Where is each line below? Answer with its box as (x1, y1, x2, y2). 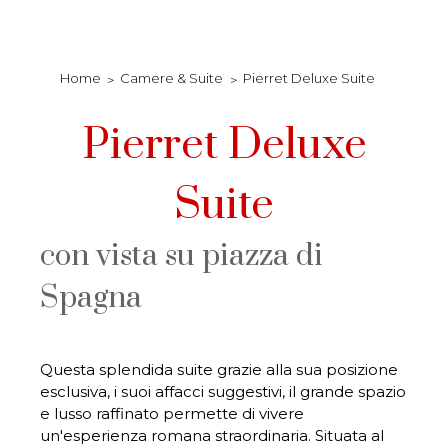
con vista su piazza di (40, 237, 323, 275)
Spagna (40, 279, 142, 317)
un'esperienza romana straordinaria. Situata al (40, 426, 384, 445)
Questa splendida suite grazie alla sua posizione (40, 360, 398, 379)
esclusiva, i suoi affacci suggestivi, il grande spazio (40, 382, 406, 401)
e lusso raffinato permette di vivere (40, 404, 304, 423)
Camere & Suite (120, 70, 223, 86)
